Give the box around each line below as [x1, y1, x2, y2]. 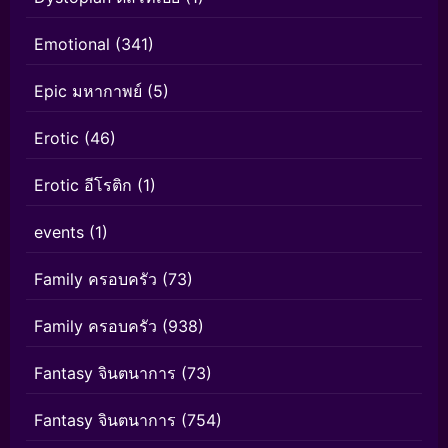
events [34, 222, 84, 242]
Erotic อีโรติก [34, 175, 132, 195]
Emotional [34, 34, 110, 54]
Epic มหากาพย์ [34, 81, 142, 101]
